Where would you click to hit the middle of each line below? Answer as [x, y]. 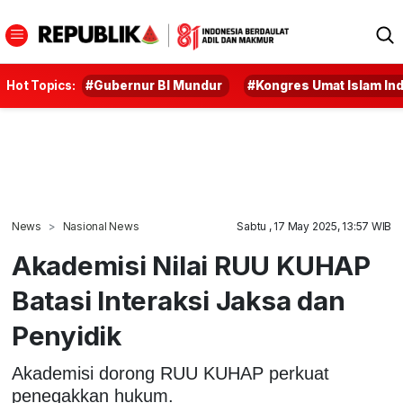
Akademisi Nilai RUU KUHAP [191, 265]
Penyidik [66, 336]
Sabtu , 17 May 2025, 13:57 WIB [314, 226]
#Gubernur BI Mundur [154, 85]
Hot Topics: [41, 85]
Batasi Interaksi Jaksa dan [178, 300]
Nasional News [101, 226]
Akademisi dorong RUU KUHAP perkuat [170, 373]
